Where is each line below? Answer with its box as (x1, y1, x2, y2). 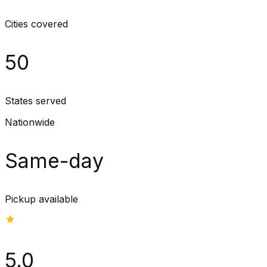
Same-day (5, 148, 104, 173)
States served (5, 95, 66, 107)
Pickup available (5, 193, 78, 206)
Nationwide (5, 116, 55, 129)
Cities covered (5, 18, 68, 30)
